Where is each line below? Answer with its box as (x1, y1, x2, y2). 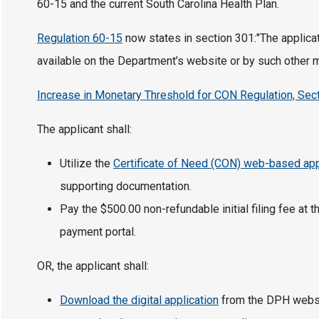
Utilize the (60, 157, 113, 170)
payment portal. (60, 225, 136, 239)
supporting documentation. (60, 179, 192, 193)
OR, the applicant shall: (37, 259, 149, 273)
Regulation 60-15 (37, 31, 122, 45)
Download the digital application (60, 293, 219, 307)
